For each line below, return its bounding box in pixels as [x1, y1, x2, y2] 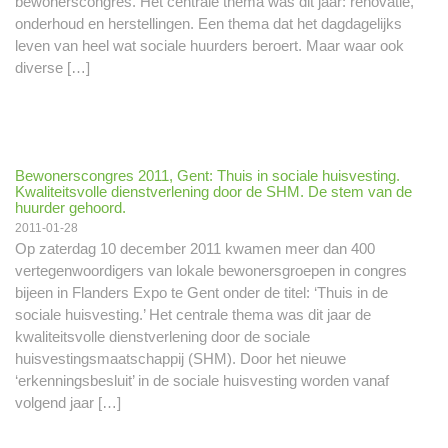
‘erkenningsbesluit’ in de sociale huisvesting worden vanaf [15, 372, 389, 389]
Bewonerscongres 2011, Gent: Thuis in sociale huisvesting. [15, 167, 400, 184]
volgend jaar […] [15, 394, 121, 411]
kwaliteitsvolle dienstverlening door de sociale [15, 328, 310, 345]
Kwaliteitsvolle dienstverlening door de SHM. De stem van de [15, 183, 412, 200]
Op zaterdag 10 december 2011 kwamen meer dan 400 [15, 240, 375, 257]
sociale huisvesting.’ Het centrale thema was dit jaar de [15, 306, 371, 323]
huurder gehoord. [15, 199, 126, 216]
